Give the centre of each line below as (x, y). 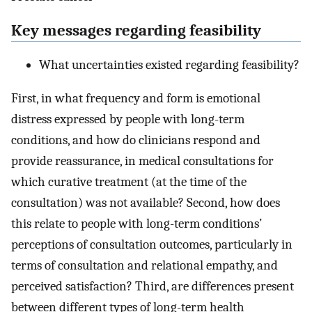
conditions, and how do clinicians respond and (136, 140)
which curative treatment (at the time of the (129, 182)
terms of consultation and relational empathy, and (145, 266)
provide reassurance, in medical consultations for (142, 161)
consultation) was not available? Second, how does (146, 203)
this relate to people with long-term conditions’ (136, 224)
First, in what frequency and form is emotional (136, 99)
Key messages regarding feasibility (136, 30)
